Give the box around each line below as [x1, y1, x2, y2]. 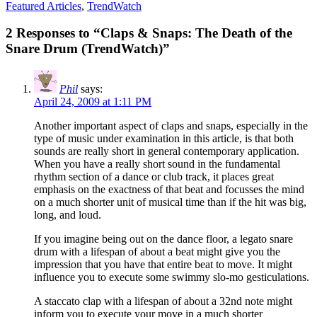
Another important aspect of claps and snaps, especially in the [34, 120, 308, 132]
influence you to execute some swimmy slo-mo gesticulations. [34, 271, 309, 284]
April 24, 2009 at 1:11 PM [34, 96, 151, 108]
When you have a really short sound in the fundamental [34, 158, 280, 171]
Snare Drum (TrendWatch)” [6, 41, 170, 57]
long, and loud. [34, 209, 101, 221]
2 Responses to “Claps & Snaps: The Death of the [6, 25, 292, 41]
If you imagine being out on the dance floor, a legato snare [34, 233, 293, 246]
